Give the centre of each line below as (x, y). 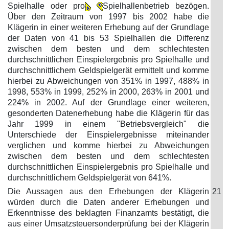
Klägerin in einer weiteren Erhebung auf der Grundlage (108, 27)
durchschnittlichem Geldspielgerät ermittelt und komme (108, 70)
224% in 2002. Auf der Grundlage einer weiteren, (108, 102)
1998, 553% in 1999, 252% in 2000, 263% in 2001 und (108, 92)
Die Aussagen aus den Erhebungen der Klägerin (108, 191)
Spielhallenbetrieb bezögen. (156, 6)
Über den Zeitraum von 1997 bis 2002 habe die (108, 17)
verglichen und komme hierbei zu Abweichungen (108, 145)
